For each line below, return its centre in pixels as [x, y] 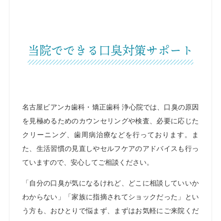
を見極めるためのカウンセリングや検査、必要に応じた [110, 121]
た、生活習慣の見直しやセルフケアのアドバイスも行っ [110, 149]
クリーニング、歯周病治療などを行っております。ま [110, 135]
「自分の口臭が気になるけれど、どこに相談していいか [110, 183]
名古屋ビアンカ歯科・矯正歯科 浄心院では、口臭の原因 [110, 107]
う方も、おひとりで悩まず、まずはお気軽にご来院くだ [110, 211]
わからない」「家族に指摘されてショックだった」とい [110, 197]
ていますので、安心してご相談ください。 [88, 163]
